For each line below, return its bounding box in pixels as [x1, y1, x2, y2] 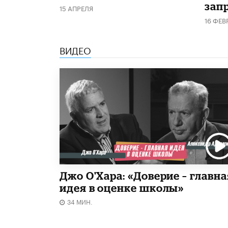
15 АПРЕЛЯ [60, 2, 93, 13]
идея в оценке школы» [60, 181, 184, 194]
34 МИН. [67, 196, 93, 206]
